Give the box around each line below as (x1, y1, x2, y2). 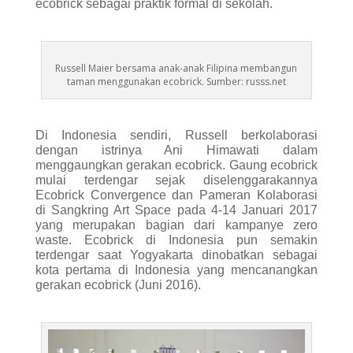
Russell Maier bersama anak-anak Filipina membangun (55, 61, 298, 75)
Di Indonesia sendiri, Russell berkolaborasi (35, 128, 318, 142)
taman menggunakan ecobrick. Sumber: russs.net (66, 74, 286, 88)
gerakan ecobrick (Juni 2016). (35, 277, 201, 292)
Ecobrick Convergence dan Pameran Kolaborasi (35, 188, 318, 202)
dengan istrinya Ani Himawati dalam (35, 143, 318, 157)
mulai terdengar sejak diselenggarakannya (35, 173, 318, 187)
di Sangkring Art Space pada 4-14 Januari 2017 (35, 203, 318, 217)
